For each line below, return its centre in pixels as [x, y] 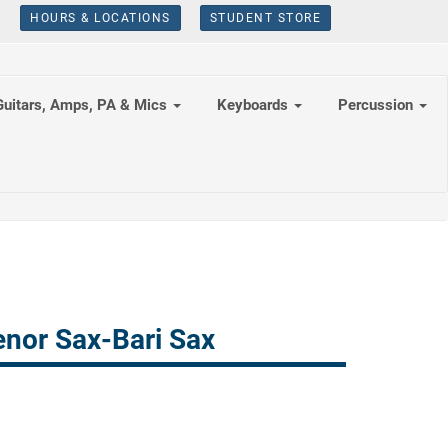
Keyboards [254, 105]
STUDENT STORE [265, 17]
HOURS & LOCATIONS [100, 17]
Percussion [377, 105]
